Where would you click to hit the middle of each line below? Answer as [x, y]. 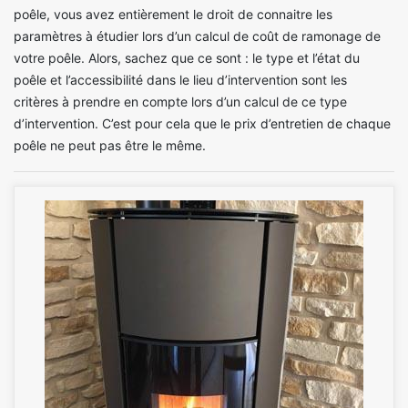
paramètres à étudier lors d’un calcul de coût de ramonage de [197, 36]
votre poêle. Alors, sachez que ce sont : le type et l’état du [187, 57]
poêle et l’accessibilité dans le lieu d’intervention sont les [180, 79]
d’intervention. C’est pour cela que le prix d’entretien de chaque [202, 123]
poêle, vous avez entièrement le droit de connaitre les [173, 14]
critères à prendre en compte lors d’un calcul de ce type [180, 101]
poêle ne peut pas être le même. [110, 145]
